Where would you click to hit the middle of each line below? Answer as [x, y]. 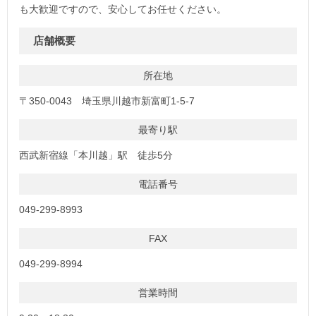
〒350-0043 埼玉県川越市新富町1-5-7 [107, 101]
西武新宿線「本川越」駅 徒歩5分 [96, 155]
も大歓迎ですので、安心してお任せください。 [123, 9]
